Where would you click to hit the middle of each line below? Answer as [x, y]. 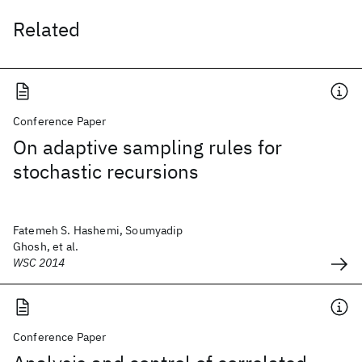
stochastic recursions [106, 171]
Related [46, 29]
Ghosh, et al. [46, 246]
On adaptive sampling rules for [147, 147]
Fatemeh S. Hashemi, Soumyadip [98, 230]
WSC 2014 [39, 263]
